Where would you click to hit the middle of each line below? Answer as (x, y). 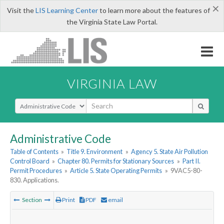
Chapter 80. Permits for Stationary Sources (116, 161)
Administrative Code (60, 138)
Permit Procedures (36, 171)
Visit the (21, 10)
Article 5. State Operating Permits (116, 171)
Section (32, 200)
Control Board (30, 161)
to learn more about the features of (154, 10)
